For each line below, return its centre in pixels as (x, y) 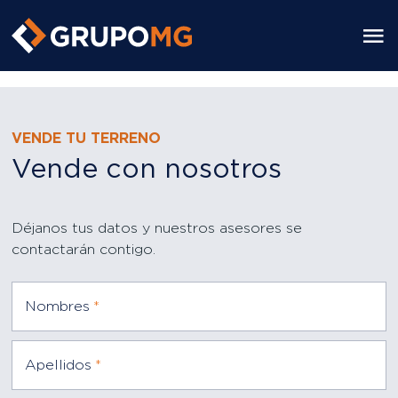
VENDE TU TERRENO (87, 139)
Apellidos (59, 365)
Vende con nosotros (147, 170)
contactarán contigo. (84, 250)
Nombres (58, 306)
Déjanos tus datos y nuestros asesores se (157, 228)
